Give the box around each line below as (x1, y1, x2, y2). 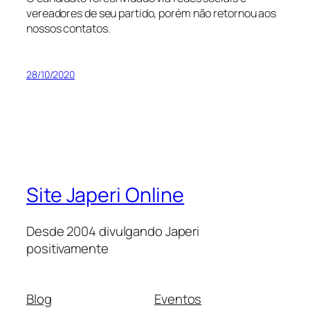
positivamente (26, 239, 109, 257)
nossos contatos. (26, 20, 111, 36)
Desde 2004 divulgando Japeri (26, 221, 200, 240)
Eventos (154, 290, 202, 309)
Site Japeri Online (26, 181, 185, 209)
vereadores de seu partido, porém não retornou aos (26, 5, 277, 21)
